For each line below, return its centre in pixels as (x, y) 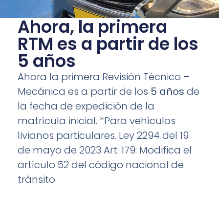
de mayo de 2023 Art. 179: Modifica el (104, 150)
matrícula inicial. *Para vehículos (96, 121)
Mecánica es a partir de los (84, 92)
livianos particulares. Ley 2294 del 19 (103, 136)
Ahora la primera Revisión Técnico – (103, 77)
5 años (167, 92)
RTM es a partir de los (108, 44)
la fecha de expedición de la (86, 106)
